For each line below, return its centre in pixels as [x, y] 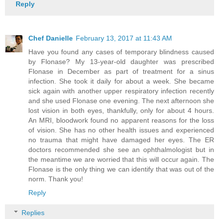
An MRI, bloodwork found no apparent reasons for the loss [121, 120]
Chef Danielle [51, 38]
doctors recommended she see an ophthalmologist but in [121, 149]
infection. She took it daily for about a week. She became [121, 81]
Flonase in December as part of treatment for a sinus [121, 71]
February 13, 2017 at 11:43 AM [124, 38]
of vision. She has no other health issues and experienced [121, 130]
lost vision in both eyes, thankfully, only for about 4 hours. [121, 110]
